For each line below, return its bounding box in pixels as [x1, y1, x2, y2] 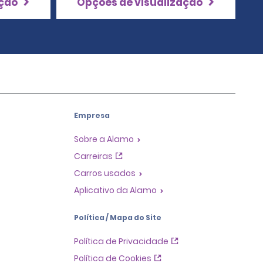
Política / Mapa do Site [74, 212, 161, 222]
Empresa [74, 110, 110, 120]
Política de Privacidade [74, 235, 168, 247]
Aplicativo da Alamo [74, 184, 157, 196]
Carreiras [74, 150, 113, 162]
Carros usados [74, 167, 136, 179]
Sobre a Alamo [74, 133, 134, 145]
